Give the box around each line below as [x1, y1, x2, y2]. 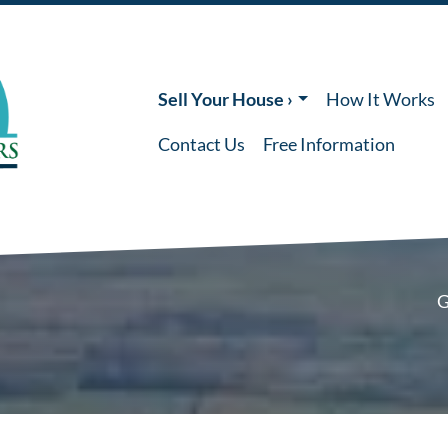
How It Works [326, 88, 436, 110]
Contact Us [158, 133, 245, 155]
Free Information [263, 133, 395, 155]
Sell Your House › [158, 88, 293, 110]
